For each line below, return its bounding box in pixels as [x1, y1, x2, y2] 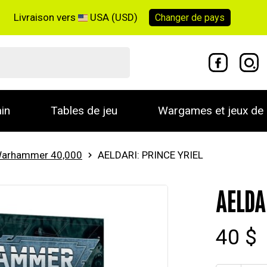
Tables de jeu [51, 104, 117, 117]
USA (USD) [88, 11, 141, 23]
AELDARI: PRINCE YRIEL [98, 149, 203, 161]
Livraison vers [14, 11, 79, 23]
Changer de [155, 11, 205, 23]
